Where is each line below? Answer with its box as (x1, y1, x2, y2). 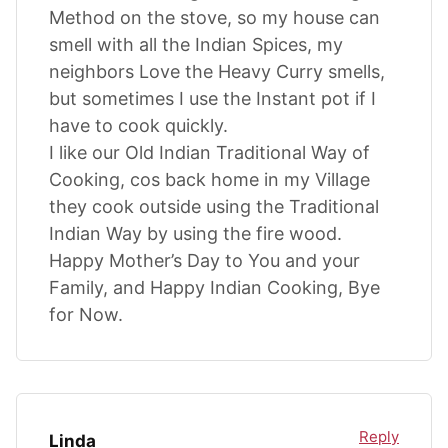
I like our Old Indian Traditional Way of (49, 141, 370, 163)
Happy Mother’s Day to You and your (49, 249, 360, 271)
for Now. (49, 303, 123, 325)
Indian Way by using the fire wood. (49, 222, 342, 244)
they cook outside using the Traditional (49, 195, 379, 217)
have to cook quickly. (49, 114, 228, 136)
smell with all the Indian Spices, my (49, 33, 343, 55)
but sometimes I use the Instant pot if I (49, 87, 376, 109)
